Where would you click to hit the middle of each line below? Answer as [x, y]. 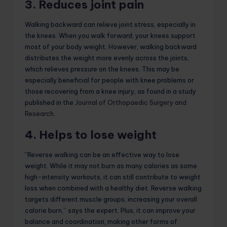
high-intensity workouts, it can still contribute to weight [113, 177]
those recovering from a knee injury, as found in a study [110, 91]
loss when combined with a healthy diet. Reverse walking [113, 188]
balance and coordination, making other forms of [101, 222]
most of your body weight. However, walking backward [111, 47]
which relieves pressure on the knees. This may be [102, 69]
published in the [50, 103]
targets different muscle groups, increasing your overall [111, 199]
